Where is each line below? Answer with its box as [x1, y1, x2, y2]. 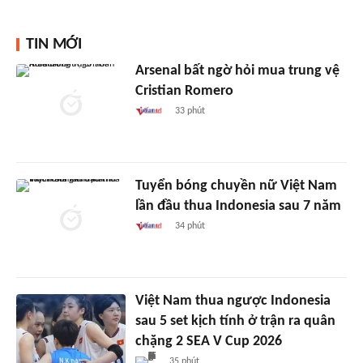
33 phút [175, 105, 206, 116]
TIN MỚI [26, 36, 82, 53]
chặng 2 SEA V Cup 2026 [135, 333, 282, 349]
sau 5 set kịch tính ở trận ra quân [135, 313, 335, 329]
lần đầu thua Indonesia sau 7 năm [135, 198, 341, 214]
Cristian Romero [135, 83, 233, 99]
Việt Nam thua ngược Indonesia [135, 293, 331, 309]
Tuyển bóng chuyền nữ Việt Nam [135, 177, 337, 194]
